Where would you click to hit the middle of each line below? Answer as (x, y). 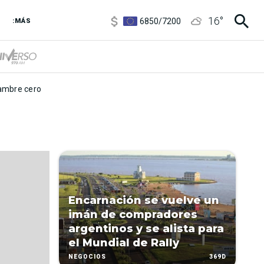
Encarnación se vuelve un (144, 200)
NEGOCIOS (87, 257)
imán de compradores (133, 214)
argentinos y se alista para (146, 229)
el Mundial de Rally (124, 243)
